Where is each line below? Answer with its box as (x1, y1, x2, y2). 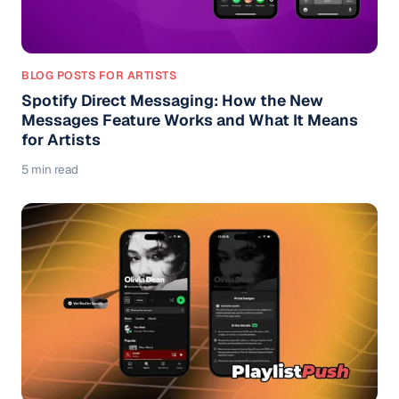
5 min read (21, 160, 78, 177)
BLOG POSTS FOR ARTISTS (21, 67, 176, 83)
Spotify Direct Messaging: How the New (21, 89, 323, 110)
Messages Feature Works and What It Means (21, 109, 358, 130)
